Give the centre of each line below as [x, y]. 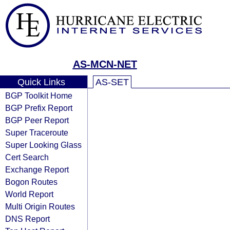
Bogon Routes [31, 182]
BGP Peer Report [37, 120]
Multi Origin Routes [40, 206]
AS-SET [112, 82]
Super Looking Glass [43, 145]
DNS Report [27, 219]
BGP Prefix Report [39, 108]
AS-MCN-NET [105, 64]
